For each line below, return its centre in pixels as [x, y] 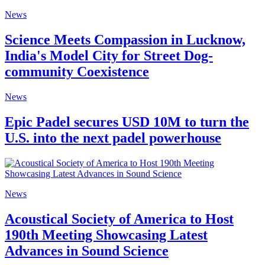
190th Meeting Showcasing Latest [106, 235]
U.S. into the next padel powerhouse [113, 138]
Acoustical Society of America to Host [119, 219]
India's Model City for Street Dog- [109, 56]
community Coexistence [77, 72]
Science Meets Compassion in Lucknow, [125, 40]
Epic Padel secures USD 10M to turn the [127, 122]
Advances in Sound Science [87, 251]
